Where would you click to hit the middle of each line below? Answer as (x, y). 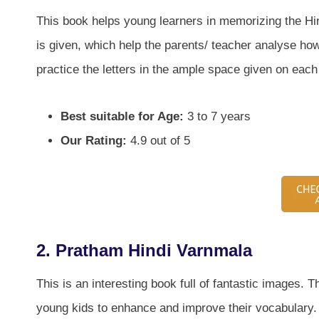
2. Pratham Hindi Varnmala (144, 250)
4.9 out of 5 (158, 140)
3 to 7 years (217, 116)
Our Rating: (94, 140)
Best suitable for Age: (122, 116)
